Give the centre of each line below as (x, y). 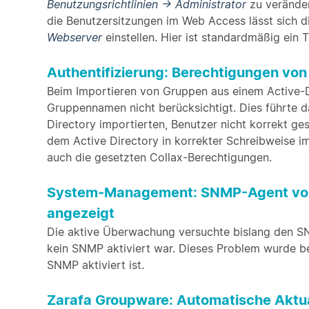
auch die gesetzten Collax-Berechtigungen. (159, 157)
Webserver (74, 37)
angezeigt (81, 213)
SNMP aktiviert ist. (96, 265)
